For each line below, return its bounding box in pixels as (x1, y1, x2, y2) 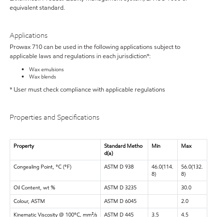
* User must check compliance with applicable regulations (10, 85, 165, 94)
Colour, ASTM (13, 197, 45, 205)
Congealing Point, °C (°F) (13, 162, 71, 170)
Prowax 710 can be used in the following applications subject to (10, 43, 180, 51)
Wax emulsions (29, 65, 64, 73)
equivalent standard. (10, 3, 65, 12)
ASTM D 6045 (104, 197, 137, 205)
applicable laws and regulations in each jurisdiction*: (10, 52, 151, 61)
